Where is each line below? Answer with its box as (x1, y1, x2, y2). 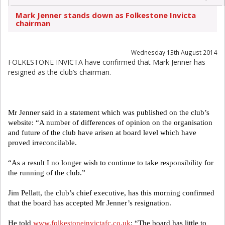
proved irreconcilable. (8, 139, 77, 147)
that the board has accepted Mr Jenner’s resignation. (8, 199, 171, 207)
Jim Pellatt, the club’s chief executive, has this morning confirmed (8, 189, 214, 197)
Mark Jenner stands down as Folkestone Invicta (16, 10, 196, 20)
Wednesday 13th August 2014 (131, 48, 217, 56)
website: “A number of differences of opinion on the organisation (8, 119, 212, 127)
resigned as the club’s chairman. (8, 67, 111, 77)
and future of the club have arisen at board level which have (8, 129, 196, 137)
